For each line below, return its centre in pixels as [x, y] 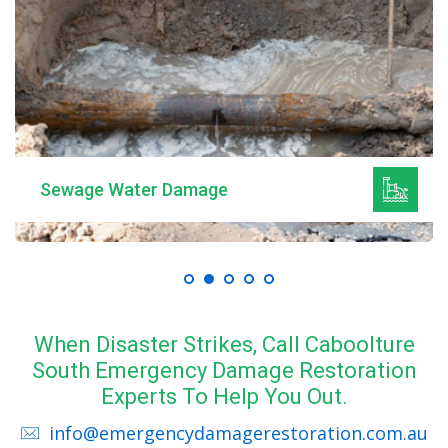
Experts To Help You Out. [224, 397]
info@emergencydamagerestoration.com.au [238, 433]
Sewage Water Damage [134, 189]
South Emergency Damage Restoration [224, 371]
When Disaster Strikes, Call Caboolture [224, 345]
